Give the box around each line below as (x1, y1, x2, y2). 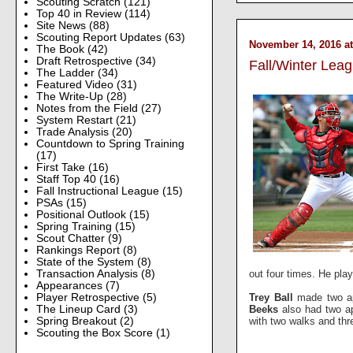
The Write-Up (35, 90, 106, 102)
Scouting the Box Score (35, 326, 156, 339)
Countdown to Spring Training (35, 137, 184, 150)
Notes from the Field (35, 102, 141, 114)
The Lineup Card (35, 303, 124, 315)
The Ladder (35, 66, 98, 79)
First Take (35, 161, 88, 173)
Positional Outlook (35, 208, 129, 221)
